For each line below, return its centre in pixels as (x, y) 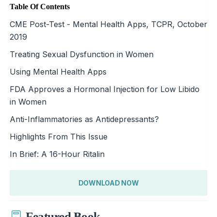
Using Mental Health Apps (58, 71)
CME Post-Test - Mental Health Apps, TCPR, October (108, 24)
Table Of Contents (40, 6)
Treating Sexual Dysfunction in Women (82, 54)
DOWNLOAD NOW (108, 183)
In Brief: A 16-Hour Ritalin (57, 154)
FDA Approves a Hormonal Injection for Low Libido (105, 89)
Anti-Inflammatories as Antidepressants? (84, 119)
